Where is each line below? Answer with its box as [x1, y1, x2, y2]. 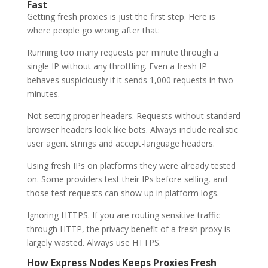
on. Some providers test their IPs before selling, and [26, 173, 227, 185]
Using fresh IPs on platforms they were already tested [26, 159, 236, 171]
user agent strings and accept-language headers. [26, 137, 215, 149]
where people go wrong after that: [26, 24, 160, 36]
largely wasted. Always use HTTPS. [26, 236, 161, 248]
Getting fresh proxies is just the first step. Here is [26, 10, 215, 22]
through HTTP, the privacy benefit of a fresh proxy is [26, 223, 230, 234]
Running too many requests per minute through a [26, 46, 218, 58]
